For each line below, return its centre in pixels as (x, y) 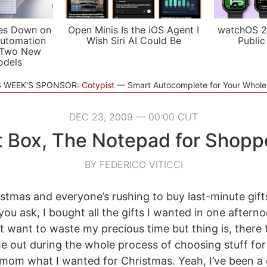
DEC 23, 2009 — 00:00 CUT (133, 117)
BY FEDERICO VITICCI (133, 164)
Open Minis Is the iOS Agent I (133, 30)
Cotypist (98, 85)
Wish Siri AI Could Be (133, 41)
